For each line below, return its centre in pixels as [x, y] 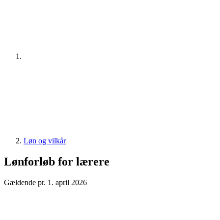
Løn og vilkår [45, 141]
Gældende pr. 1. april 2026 [45, 182]
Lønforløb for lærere [57, 161]
